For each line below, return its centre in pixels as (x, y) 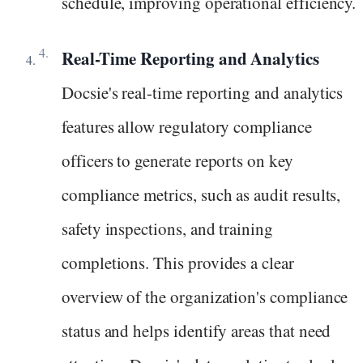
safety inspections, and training (167, 228)
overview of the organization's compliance (205, 296)
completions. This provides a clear (178, 262)
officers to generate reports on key (177, 160)
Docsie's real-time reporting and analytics (203, 92)
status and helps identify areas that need (196, 330)
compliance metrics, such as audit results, (201, 194)
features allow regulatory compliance (187, 126)
